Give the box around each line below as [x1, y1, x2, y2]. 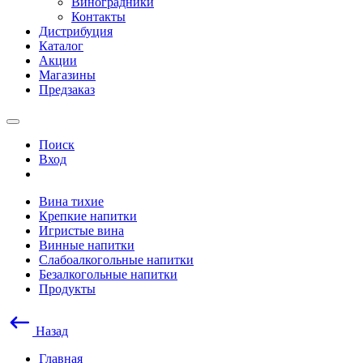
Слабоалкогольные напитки [39, 253, 194, 267]
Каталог [39, 39, 83, 53]
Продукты [39, 282, 96, 296]
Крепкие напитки [39, 209, 137, 223]
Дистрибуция [39, 24, 113, 38]
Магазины [39, 68, 96, 82]
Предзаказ [39, 83, 95, 96]
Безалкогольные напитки [39, 267, 177, 281]
